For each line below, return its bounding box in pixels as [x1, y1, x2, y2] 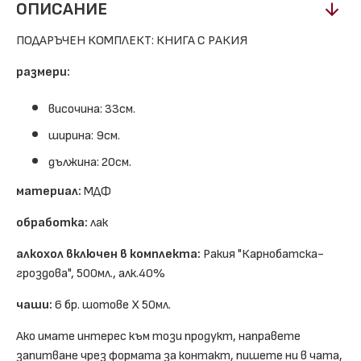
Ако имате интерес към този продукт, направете [16, 329, 301, 344]
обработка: [16, 215, 88, 230]
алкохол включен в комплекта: [16, 247, 201, 262]
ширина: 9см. [48, 128, 120, 143]
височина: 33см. [48, 102, 135, 117]
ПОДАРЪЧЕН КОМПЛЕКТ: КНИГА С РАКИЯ [16, 33, 247, 48]
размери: [16, 64, 70, 80]
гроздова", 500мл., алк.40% [16, 266, 165, 281]
